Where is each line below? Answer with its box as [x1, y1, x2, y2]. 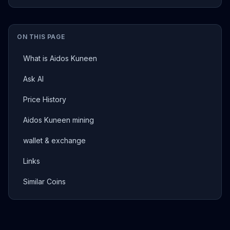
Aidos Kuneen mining [23, 116, 94, 124]
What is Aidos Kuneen [23, 54, 97, 63]
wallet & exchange [23, 136, 86, 145]
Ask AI [23, 74, 44, 83]
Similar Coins [23, 177, 66, 186]
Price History [23, 95, 66, 104]
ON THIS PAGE [17, 33, 65, 41]
